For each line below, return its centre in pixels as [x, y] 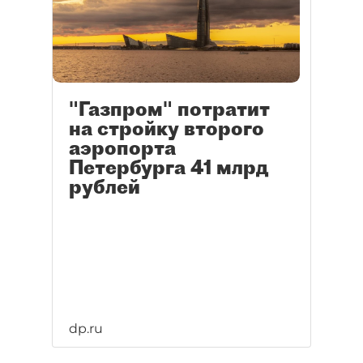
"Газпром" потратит [169, 109]
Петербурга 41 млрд [169, 167]
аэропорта [122, 148]
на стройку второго [167, 128]
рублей [105, 187]
